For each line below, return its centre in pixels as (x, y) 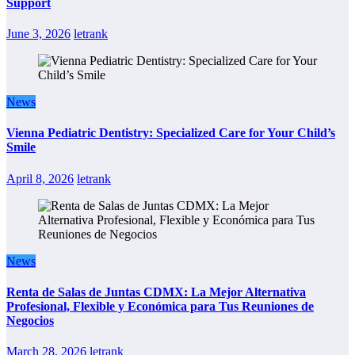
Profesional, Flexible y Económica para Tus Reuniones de (160, 306)
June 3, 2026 (38, 34)
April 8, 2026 (40, 178)
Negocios (30, 320)
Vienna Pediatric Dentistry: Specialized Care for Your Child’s (171, 133)
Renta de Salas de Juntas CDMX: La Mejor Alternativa (156, 292)
